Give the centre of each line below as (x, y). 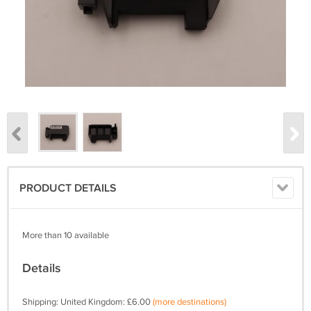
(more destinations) (190, 302)
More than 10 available (66, 236)
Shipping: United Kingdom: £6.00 (87, 302)
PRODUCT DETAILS (68, 189)
